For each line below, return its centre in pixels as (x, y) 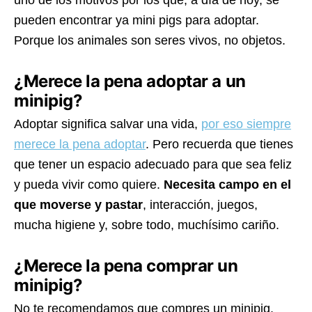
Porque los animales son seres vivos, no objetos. (150, 41)
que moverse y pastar (78, 205)
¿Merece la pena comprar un (126, 266)
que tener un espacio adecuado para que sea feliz (153, 165)
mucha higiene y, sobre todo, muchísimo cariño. (147, 225)
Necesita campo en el (227, 185)
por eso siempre (246, 124)
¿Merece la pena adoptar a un (130, 81)
